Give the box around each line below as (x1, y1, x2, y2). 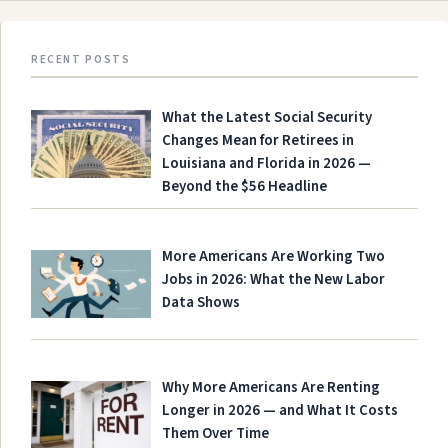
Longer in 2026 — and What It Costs (162, 400, 399, 422)
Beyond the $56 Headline (162, 176, 328, 198)
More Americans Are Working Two (162, 246, 386, 268)
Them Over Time (162, 423, 270, 445)
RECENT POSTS (31, 51, 131, 69)
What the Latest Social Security (162, 107, 373, 129)
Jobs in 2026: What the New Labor (162, 269, 386, 291)
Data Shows (162, 292, 241, 314)
